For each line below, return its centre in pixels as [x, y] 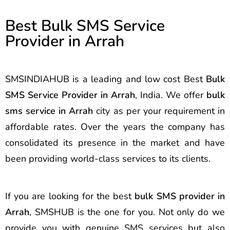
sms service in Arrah [49, 111]
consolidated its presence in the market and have [115, 142]
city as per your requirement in [159, 111]
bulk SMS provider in [180, 196]
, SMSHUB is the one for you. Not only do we [127, 212]
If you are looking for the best [70, 196]
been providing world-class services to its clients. [108, 158]
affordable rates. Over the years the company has [115, 127]
